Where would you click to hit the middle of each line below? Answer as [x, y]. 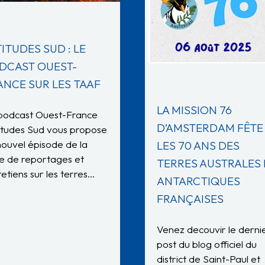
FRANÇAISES [190, 199]
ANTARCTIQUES [198, 181]
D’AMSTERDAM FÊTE [210, 128]
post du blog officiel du [207, 244]
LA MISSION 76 [194, 110]
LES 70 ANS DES [198, 146]
